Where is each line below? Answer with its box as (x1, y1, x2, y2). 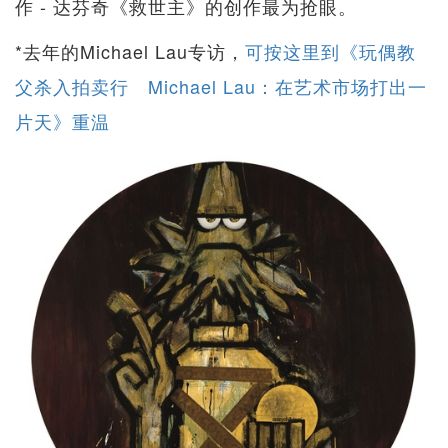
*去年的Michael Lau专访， (15, 38, 245, 65)
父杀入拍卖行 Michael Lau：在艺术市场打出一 (15, 73, 427, 100)
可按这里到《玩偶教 (245, 38, 416, 65)
